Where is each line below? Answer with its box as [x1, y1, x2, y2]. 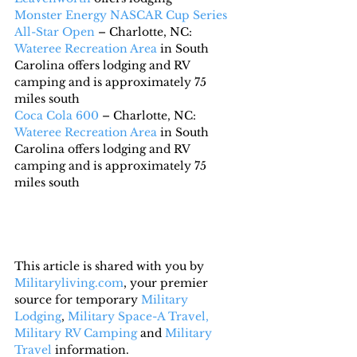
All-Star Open [14, 24, 95, 39]
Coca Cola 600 [14, 108, 99, 123]
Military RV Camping [14, 325, 137, 340]
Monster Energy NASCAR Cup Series [14, 7, 230, 22]
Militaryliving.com [14, 275, 124, 290]
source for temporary [14, 292, 141, 307]
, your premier [124, 275, 211, 290]
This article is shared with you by [14, 258, 207, 273]
